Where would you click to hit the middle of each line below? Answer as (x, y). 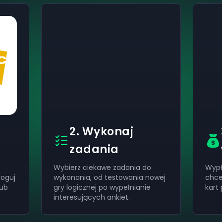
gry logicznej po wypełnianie (102, 187)
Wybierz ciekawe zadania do (102, 167)
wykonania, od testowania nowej (110, 177)
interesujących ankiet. (93, 197)
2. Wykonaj (102, 132)
